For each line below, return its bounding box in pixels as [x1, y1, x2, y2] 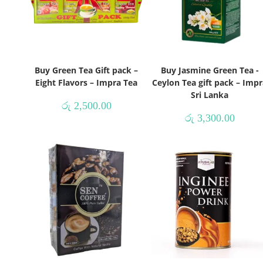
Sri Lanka [191, 89, 228, 100]
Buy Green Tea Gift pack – [35, 64, 138, 76]
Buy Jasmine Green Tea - [160, 64, 259, 76]
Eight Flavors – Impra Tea [35, 76, 137, 88]
